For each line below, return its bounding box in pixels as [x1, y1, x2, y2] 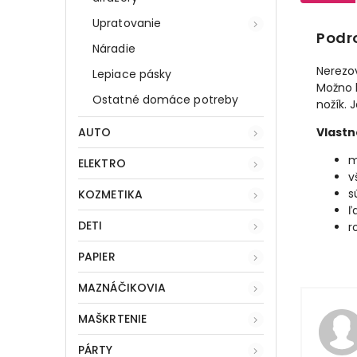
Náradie [92, 40, 135, 57]
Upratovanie [92, 14, 162, 31]
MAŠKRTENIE [78, 310, 147, 327]
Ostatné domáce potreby [92, 91, 239, 108]
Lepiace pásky [92, 65, 172, 82]
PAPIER [78, 248, 116, 265]
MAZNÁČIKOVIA [78, 279, 167, 296]
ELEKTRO [78, 155, 126, 171]
